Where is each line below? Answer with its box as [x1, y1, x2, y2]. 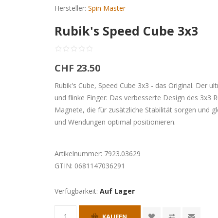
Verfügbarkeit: [54, 186, 98, 196]
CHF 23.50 [54, 61, 101, 74]
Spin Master [88, 3, 126, 13]
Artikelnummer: [54, 149, 103, 158]
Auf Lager [100, 186, 135, 196]
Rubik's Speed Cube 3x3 [54, 22, 199, 39]
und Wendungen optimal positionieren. [54, 117, 176, 127]
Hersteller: [54, 3, 87, 13]
